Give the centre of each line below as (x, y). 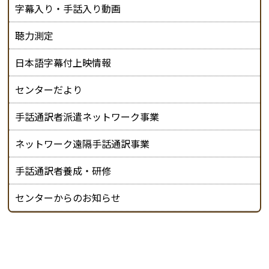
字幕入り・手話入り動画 (68, 8)
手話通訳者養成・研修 (63, 171)
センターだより (49, 89)
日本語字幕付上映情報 (63, 62)
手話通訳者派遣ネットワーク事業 (87, 116)
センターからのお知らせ (68, 198)
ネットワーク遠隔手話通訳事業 (83, 144)
